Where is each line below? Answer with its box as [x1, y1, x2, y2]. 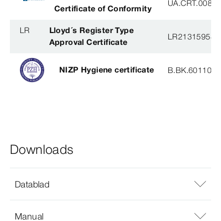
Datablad [15, 178, 50, 190]
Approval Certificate [49, 37, 128, 47]
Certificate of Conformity [54, 3, 151, 14]
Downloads [10, 142, 74, 158]
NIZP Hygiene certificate [59, 65, 154, 75]
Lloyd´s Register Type [49, 25, 134, 36]
